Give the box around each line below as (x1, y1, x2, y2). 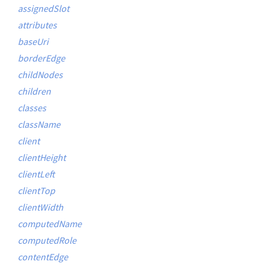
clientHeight (18, 151, 66, 163)
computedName (18, 218, 82, 230)
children (18, 85, 51, 97)
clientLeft (18, 168, 55, 180)
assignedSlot (18, 2, 69, 14)
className (18, 118, 60, 130)
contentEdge (18, 251, 68, 263)
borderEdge (18, 52, 65, 64)
